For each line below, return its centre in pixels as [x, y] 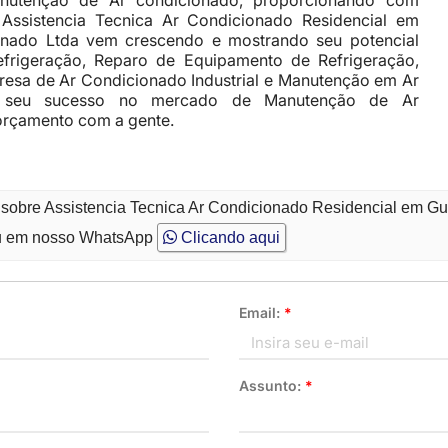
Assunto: [272, 385]
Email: [261, 312]
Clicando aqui [229, 237]
